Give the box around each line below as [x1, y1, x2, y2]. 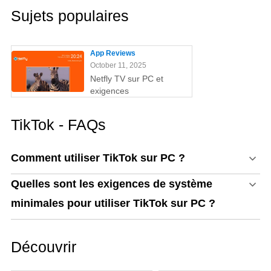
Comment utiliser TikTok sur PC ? [10, 152, 185, 165]
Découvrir [10, 238, 76, 256]
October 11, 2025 [90, 61, 146, 70]
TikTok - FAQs [10, 116, 106, 134]
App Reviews [90, 49, 135, 58]
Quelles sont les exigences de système [10, 178, 212, 191]
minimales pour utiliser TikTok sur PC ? [10, 197, 215, 210]
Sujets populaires [10, 7, 129, 25]
